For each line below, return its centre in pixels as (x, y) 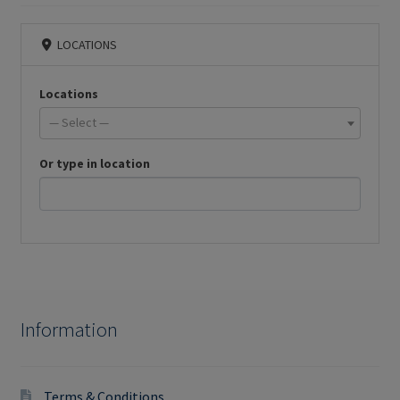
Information (69, 329)
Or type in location (94, 163)
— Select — (79, 122)
